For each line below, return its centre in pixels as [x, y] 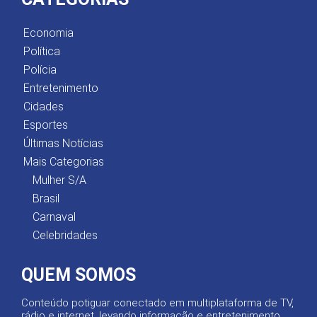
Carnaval [54, 217]
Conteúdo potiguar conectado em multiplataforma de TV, [157, 303]
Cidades [44, 106]
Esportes [46, 125]
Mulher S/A [59, 180]
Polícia [40, 70]
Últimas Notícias [63, 143]
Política [42, 51]
